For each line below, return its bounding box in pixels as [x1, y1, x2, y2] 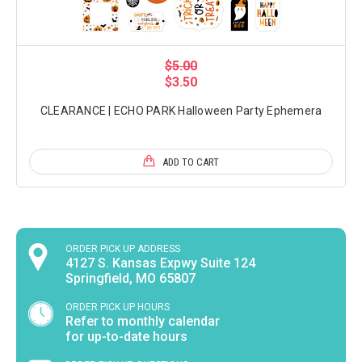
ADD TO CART [162, 155, 219, 168]
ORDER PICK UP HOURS [65, 301, 170, 313]
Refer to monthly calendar [65, 313, 221, 329]
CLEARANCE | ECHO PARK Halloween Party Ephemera [40, 103, 322, 117]
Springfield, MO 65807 [65, 270, 196, 286]
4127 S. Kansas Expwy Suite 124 [65, 255, 256, 271]
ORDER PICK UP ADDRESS [65, 242, 181, 255]
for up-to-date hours [65, 328, 188, 344]
